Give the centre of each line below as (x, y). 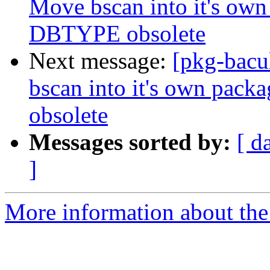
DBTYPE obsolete (117, 34)
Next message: (101, 61)
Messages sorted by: (130, 142)
